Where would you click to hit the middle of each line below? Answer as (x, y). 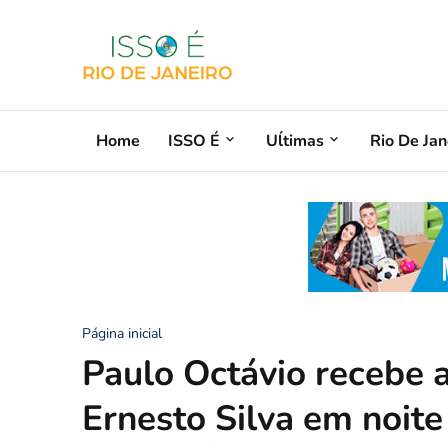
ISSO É (194, 140)
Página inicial (122, 333)
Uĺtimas (295, 140)
